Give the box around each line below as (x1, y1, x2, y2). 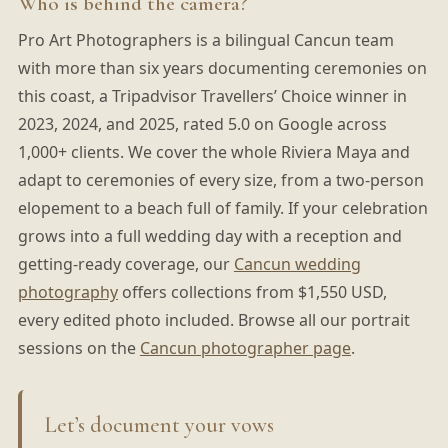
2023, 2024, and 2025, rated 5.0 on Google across (17, 112, 387, 135)
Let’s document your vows (43, 411, 274, 438)
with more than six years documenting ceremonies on (17, 56, 427, 79)
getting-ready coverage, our (17, 252, 234, 275)
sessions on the (17, 336, 140, 359)
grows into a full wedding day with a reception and (17, 224, 402, 247)
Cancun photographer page (139, 336, 351, 359)
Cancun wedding (233, 252, 361, 275)
